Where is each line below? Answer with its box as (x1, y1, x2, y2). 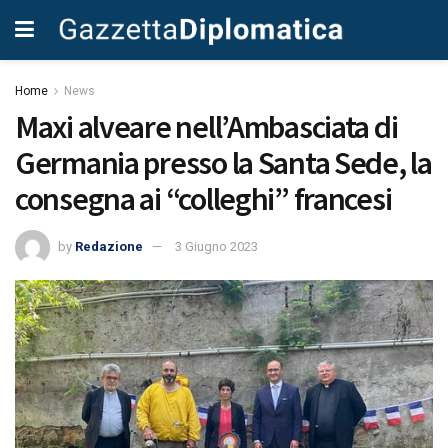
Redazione (75, 238, 143, 254)
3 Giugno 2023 (175, 238, 258, 254)
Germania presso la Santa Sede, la (15, 143, 432, 183)
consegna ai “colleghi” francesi (15, 179, 392, 219)
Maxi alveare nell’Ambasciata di (15, 107, 398, 147)
